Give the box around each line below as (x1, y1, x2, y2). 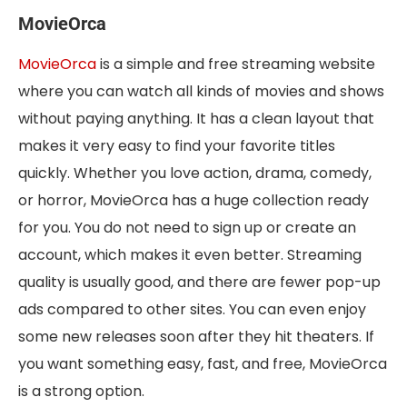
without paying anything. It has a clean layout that (18, 108, 374, 130)
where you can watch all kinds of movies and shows (18, 81, 384, 103)
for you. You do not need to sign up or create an (18, 217, 356, 239)
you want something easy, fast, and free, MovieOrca (18, 353, 387, 375)
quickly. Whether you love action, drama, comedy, (18, 163, 372, 184)
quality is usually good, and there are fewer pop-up (18, 272, 381, 293)
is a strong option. (18, 381, 144, 402)
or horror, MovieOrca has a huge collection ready (18, 190, 369, 212)
